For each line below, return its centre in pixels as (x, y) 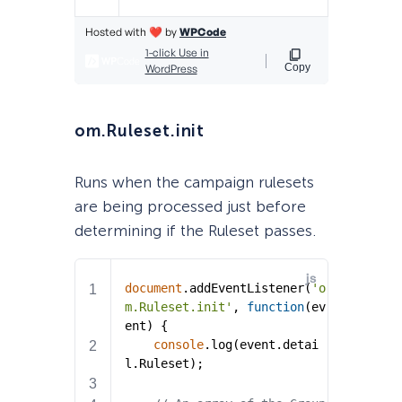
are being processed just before (190, 206)
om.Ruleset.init (140, 131)
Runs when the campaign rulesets (194, 182)
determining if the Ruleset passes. (195, 230)
